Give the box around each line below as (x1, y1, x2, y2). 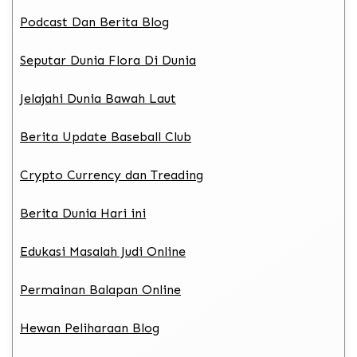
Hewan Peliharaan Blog (20, 320, 159, 335)
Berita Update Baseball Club (20, 128, 191, 144)
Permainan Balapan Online (20, 281, 181, 297)
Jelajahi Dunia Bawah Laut (20, 90, 176, 106)
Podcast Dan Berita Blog (20, 14, 169, 29)
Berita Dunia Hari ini (20, 205, 146, 221)
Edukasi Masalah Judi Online (20, 243, 186, 259)
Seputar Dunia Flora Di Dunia (20, 52, 196, 68)
